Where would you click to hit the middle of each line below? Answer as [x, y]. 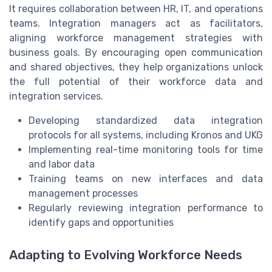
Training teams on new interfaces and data [146, 179]
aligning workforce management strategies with [136, 38]
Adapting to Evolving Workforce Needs [126, 255]
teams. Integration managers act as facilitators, [136, 24]
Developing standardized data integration [146, 121]
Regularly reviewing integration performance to [146, 208]
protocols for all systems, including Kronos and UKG [146, 135]
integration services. [56, 97]
